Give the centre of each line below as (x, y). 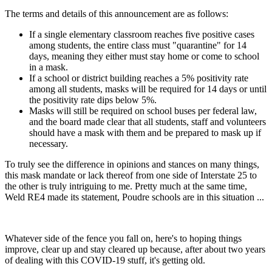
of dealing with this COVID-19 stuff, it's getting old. (105, 260)
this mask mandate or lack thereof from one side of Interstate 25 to (131, 175)
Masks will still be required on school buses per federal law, (143, 111)
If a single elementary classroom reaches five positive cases (142, 35)
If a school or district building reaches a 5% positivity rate (139, 78)
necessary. (49, 144)
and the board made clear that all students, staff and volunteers (148, 122)
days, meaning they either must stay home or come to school (144, 56)
